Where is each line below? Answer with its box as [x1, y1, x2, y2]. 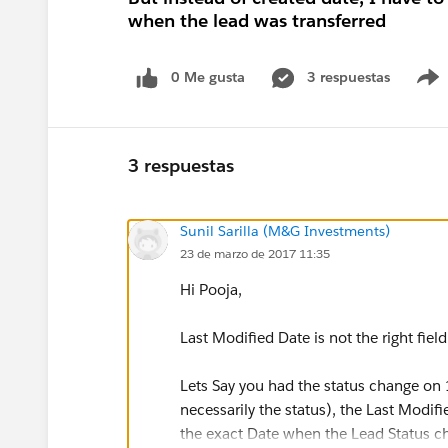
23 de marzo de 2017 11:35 [180, 244, 330, 262]
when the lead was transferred [128, 9, 386, 32]
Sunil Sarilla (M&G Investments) [180, 221, 390, 240]
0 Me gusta [171, 68, 245, 86]
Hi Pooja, [180, 279, 242, 299]
